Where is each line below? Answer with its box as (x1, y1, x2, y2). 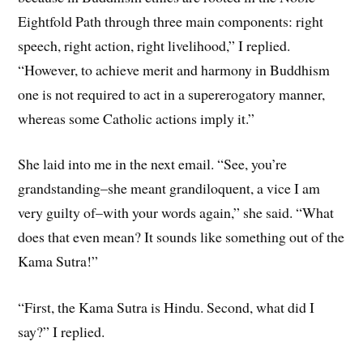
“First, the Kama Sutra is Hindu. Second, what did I (18, 297, 315, 318)
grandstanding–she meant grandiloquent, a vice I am (18, 178, 321, 199)
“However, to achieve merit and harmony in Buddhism (18, 59, 331, 79)
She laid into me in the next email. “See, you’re (18, 154, 288, 174)
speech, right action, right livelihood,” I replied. (18, 35, 291, 55)
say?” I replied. (18, 322, 105, 342)
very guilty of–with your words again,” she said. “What (18, 203, 335, 223)
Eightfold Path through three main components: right (18, 11, 324, 31)
